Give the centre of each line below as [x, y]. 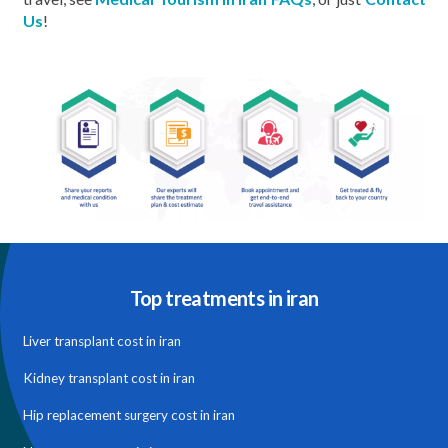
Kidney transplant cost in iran [108, 377]
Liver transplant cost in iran [101, 340]
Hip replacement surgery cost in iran [128, 414]
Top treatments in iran [224, 297]
